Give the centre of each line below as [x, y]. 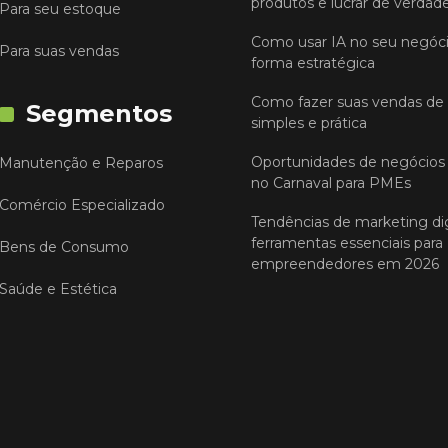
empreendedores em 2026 [345, 264]
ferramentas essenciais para [347, 243]
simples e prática [309, 123]
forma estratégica [313, 63]
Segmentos [98, 114]
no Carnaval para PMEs [331, 183]
